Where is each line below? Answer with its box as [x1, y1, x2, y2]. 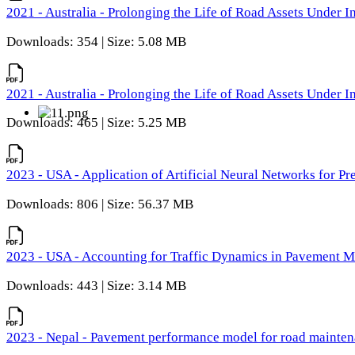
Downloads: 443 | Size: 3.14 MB [6, 277, 186, 293]
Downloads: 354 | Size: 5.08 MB [6, 33, 186, 49]
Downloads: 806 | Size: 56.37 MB [6, 196, 193, 212]
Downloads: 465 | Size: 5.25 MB [6, 115, 186, 131]
